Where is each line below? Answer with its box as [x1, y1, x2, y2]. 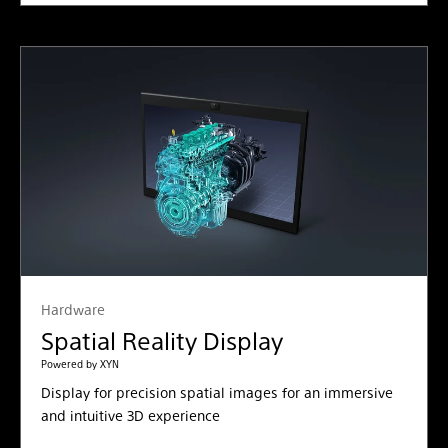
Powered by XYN [41, 356, 119, 370]
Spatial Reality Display [41, 323, 283, 356]
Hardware [41, 299, 105, 318]
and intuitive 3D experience [41, 405, 220, 424]
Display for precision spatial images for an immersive [41, 382, 393, 401]
